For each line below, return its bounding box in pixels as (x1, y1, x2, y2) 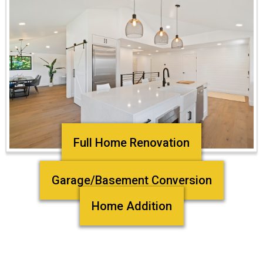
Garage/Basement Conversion (51, 173, 212, 188)
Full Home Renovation (73, 136, 190, 150)
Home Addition (91, 199, 172, 214)
